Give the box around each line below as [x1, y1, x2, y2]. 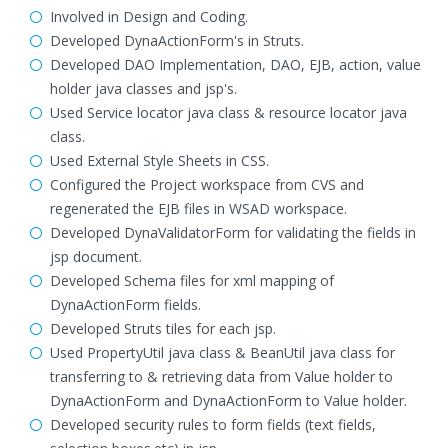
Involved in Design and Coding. [50, 7, 248, 26]
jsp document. [50, 247, 142, 266]
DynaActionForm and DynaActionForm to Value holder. [50, 391, 407, 410]
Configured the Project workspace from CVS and [50, 175, 364, 194]
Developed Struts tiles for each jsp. [50, 319, 276, 338]
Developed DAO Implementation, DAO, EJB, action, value [50, 55, 421, 74]
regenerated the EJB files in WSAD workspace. [50, 199, 347, 218]
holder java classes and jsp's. [50, 79, 237, 98]
